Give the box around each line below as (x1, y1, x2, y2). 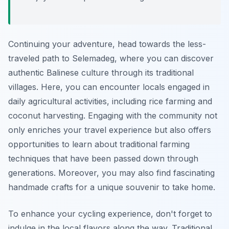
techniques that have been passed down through (8, 153, 198, 164)
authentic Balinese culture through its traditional (8, 67, 194, 78)
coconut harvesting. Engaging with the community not (8, 110, 217, 121)
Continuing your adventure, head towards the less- (8, 39, 206, 50)
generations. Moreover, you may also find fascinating (8, 168, 215, 178)
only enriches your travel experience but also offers (8, 125, 211, 135)
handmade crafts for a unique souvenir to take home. (8, 182, 215, 193)
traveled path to (8, 53, 72, 64)
